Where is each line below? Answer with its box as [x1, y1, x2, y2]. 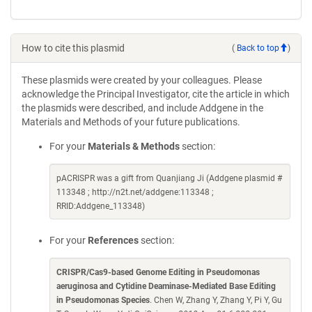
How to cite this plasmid [22, 42, 125, 54]
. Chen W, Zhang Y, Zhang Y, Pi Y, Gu [150, 295, 282, 305]
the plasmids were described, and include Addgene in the [22, 102, 263, 114]
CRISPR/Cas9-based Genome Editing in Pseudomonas [56, 267, 260, 277]
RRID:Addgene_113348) [56, 201, 145, 211]
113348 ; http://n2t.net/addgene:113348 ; [56, 187, 214, 197]
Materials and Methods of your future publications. [22, 116, 240, 127]
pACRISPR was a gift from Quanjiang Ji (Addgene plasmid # [56, 173, 282, 183]
